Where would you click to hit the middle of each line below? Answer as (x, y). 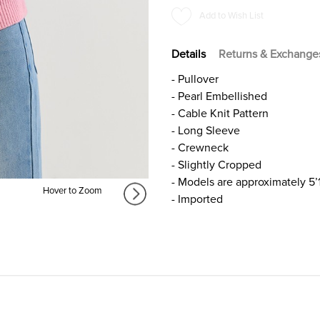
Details (189, 54)
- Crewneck (200, 147)
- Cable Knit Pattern (220, 113)
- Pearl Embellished (219, 96)
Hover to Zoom (72, 190)
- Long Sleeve (206, 130)
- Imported (197, 199)
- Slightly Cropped (216, 165)
